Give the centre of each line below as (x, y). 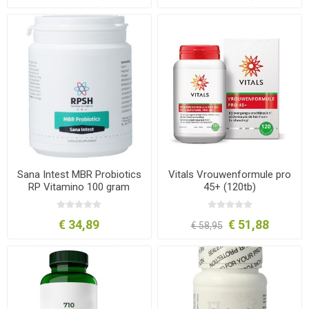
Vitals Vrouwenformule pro (230, 175)
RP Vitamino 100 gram (79, 187)
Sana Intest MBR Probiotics (79, 175)
